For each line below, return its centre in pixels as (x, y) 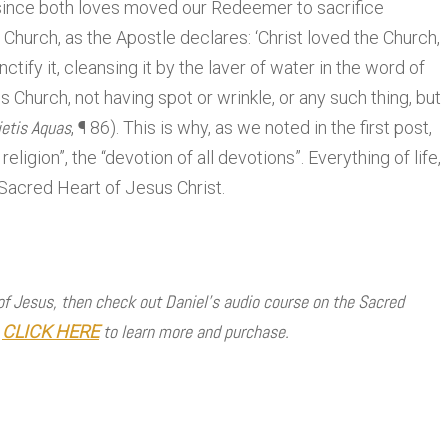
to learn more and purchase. (194, 332)
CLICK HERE (50, 332)
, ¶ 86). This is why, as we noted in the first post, (251, 128)
